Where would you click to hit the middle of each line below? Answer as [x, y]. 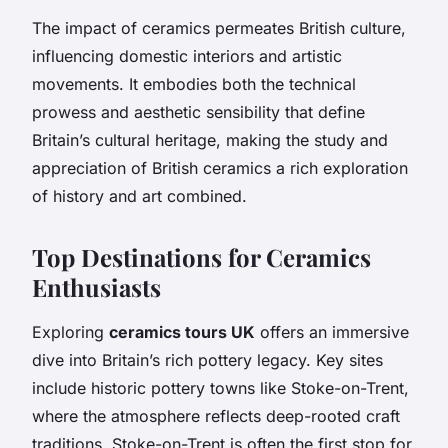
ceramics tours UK [182, 331]
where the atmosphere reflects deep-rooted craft [216, 415]
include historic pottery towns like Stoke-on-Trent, [220, 387]
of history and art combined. [139, 195]
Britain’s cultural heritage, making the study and [210, 139]
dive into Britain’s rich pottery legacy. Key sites [207, 359]
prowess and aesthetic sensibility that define [198, 111]
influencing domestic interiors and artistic [187, 55]
